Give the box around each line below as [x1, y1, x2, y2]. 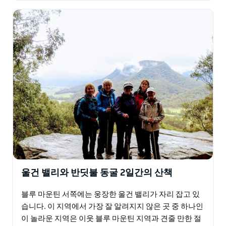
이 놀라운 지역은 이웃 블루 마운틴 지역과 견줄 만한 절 [21, 214, 201, 222]
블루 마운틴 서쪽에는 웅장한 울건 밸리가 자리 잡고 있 [21, 190, 200, 198]
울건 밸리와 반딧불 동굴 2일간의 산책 [21, 168, 173, 178]
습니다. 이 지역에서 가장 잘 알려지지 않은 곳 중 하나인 [21, 202, 203, 210]
